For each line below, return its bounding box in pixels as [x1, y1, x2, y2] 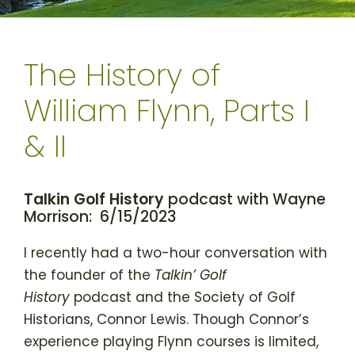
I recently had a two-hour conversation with [24, 243, 327, 262]
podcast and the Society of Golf [70, 288, 296, 307]
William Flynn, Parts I [24, 90, 310, 132]
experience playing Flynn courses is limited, [24, 332, 319, 351]
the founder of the [24, 265, 155, 284]
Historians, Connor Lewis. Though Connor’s [24, 310, 309, 329]
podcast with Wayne [164, 189, 326, 210]
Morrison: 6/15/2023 [24, 206, 176, 227]
